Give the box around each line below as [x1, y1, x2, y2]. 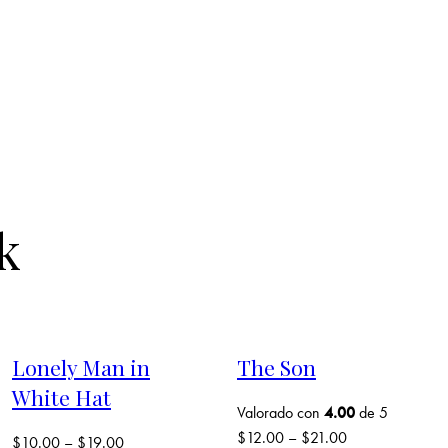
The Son [237, 353, 316, 382]
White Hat [12, 383, 111, 412]
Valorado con [237, 401, 324, 423]
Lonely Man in [12, 353, 150, 382]
